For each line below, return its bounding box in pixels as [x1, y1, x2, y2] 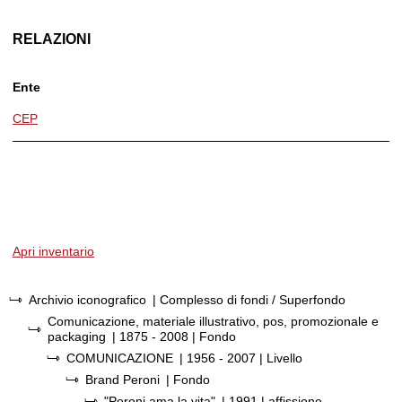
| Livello [259, 350, 302, 365]
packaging [47, 328, 106, 344]
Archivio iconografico [28, 292, 150, 307]
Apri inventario [13, 243, 94, 258]
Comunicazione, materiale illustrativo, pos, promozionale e [47, 313, 379, 328]
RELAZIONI [13, 31, 91, 48]
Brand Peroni [84, 371, 160, 387]
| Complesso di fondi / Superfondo [153, 292, 345, 307]
